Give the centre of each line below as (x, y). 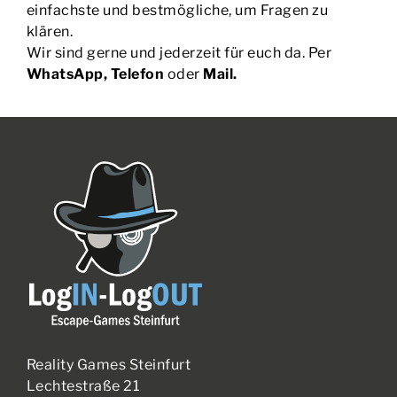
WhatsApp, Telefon (95, 74)
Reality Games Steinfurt (109, 364)
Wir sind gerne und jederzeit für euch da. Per (179, 52)
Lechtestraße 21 (83, 385)
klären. (50, 31)
